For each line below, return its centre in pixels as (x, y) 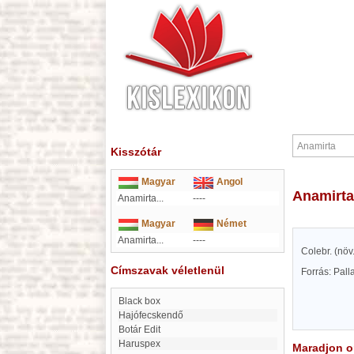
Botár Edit (143, 330)
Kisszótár (136, 152)
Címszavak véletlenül (168, 270)
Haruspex (143, 344)
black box (143, 301)
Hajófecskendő (154, 315)
